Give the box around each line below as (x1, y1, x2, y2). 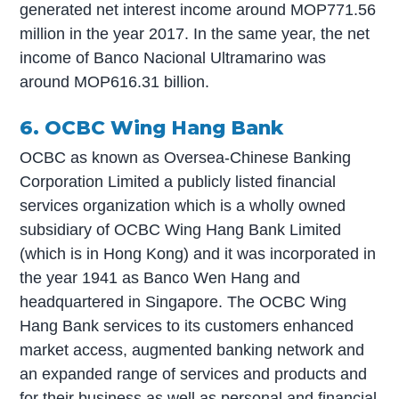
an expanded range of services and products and (20, 365, 368, 384)
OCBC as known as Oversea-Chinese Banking (20, 149, 352, 167)
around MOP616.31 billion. (20, 72, 210, 91)
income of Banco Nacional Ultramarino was (20, 48, 327, 67)
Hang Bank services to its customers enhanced (20, 317, 354, 336)
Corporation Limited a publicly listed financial (20, 173, 337, 191)
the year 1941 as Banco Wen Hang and (20, 269, 301, 288)
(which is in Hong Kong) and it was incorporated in (20, 245, 377, 264)
